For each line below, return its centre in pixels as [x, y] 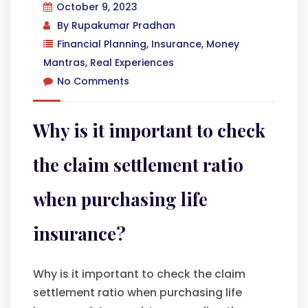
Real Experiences [132, 63]
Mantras [64, 63]
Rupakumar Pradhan [123, 25]
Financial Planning [102, 44]
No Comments [93, 81]
